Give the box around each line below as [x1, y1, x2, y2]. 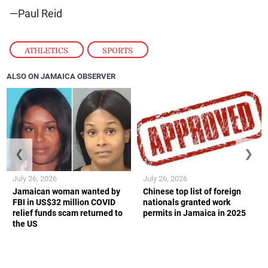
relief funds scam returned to [13, 208, 123, 218]
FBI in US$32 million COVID [13, 197, 116, 207]
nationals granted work [143, 197, 230, 207]
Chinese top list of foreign [143, 186, 241, 196]
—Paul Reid [9, 7, 62, 20]
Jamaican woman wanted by [13, 186, 121, 196]
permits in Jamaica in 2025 [143, 208, 246, 218]
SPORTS [102, 45, 133, 55]
